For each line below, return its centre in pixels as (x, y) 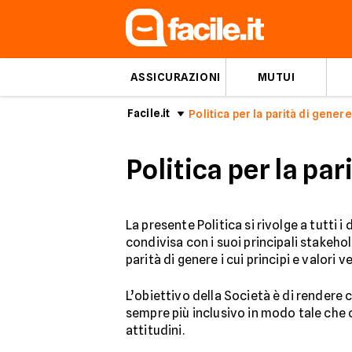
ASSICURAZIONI (176, 77)
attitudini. (155, 330)
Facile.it (149, 113)
